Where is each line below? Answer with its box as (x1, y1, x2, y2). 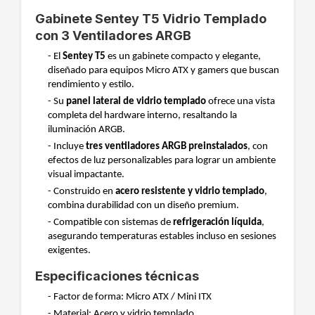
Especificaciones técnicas (35, 269, 199, 283)
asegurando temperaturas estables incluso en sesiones (48, 231, 276, 242)
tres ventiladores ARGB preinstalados (86, 141, 247, 152)
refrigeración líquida (173, 217, 262, 228)
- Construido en (48, 186, 115, 197)
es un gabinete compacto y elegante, (105, 51, 261, 62)
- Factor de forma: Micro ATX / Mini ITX (48, 292, 212, 302)
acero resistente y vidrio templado (115, 186, 264, 197)
